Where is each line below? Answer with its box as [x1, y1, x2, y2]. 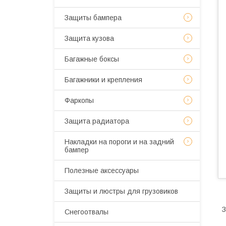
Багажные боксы [65, 55, 119, 63]
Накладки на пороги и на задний [65, 138, 174, 146]
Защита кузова [65, 34, 114, 42]
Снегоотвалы [65, 208, 108, 216]
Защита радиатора [65, 117, 129, 125]
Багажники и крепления [65, 76, 142, 84]
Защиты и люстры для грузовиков [65, 187, 178, 195]
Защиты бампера [65, 14, 122, 22]
